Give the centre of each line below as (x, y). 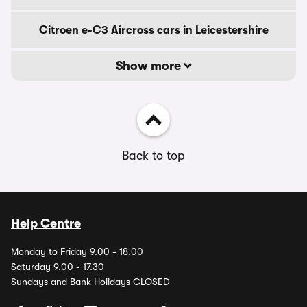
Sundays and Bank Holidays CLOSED (90, 282)
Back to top (153, 156)
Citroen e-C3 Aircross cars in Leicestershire (153, 30)
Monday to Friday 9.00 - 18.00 (77, 251)
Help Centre (46, 223)
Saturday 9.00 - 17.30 (58, 267)
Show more (149, 66)
